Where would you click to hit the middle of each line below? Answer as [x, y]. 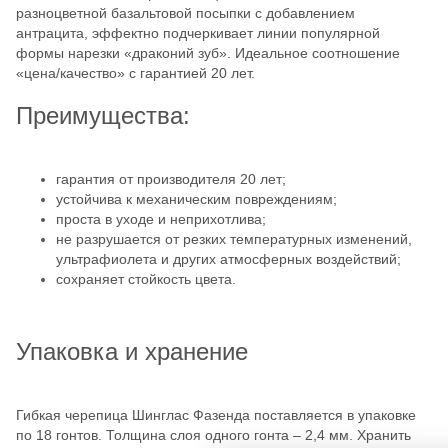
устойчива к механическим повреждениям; [196, 198]
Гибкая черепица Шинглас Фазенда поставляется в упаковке [216, 414]
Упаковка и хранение [132, 351]
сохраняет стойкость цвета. [146, 278]
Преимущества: [103, 115]
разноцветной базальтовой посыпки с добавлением [185, 12]
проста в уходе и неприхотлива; [161, 218]
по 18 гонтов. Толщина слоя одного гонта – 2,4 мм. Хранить [213, 434]
